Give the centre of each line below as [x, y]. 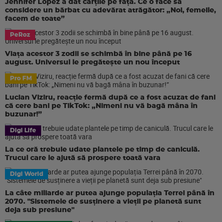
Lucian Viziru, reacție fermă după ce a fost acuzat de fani [110, 98]
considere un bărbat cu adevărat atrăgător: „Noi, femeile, [111, 10]
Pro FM [21, 78]
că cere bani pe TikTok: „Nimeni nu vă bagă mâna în [101, 106]
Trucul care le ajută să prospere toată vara [83, 158]
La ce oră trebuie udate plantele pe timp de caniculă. [102, 150]
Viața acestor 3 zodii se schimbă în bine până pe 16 [98, 54]
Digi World [27, 174]
